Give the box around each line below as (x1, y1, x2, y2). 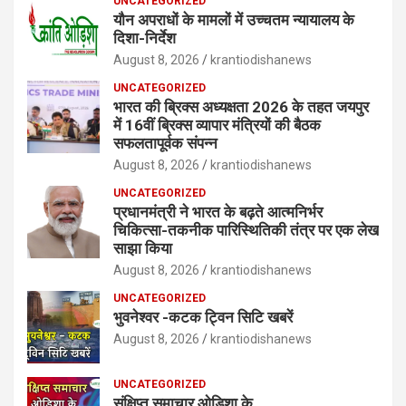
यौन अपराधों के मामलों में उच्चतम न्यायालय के (113, 11, 354, 30)
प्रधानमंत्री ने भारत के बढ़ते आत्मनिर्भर (113, 203, 323, 222)
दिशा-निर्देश (113, 29, 176, 48)
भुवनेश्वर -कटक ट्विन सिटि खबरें (113, 308, 296, 327)
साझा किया (113, 239, 172, 258)
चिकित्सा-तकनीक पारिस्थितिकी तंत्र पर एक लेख (113, 221, 379, 240)
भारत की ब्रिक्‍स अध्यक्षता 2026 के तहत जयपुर (113, 98, 369, 117)
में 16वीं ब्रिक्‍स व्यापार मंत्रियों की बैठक (113, 116, 321, 135)
